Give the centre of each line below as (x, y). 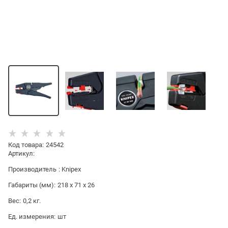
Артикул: (21, 154)
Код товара (25, 145)
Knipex (71, 169)
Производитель (32, 169)
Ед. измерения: (32, 217)
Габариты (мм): (32, 185)
